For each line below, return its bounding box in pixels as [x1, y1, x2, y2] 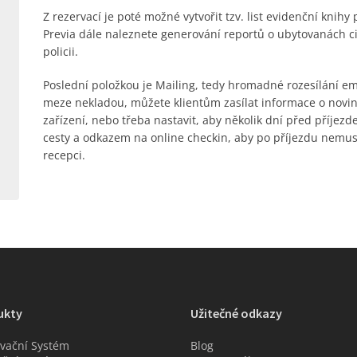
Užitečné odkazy [190, 305, 282, 321]
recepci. [42, 147, 85, 163]
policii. [42, 44, 78, 59]
